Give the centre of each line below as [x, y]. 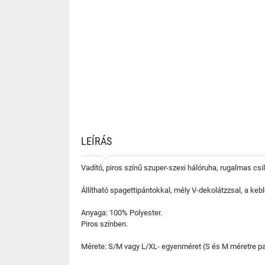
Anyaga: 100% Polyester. [122, 213]
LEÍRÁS [96, 141]
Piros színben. [104, 224]
